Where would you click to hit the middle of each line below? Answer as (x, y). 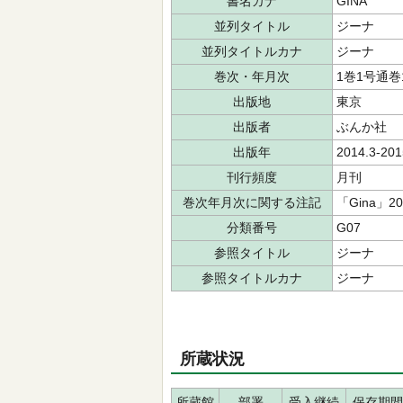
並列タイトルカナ (252, 51)
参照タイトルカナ (252, 278)
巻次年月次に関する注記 (252, 202)
